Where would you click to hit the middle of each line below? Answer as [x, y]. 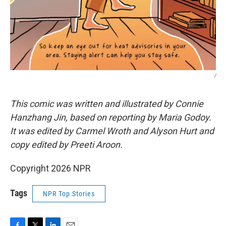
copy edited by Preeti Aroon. [66, 145]
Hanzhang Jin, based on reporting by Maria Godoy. [111, 117]
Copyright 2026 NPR [50, 168]
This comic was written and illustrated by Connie [107, 104]
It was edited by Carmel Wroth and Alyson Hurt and [112, 131]
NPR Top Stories [69, 194]
